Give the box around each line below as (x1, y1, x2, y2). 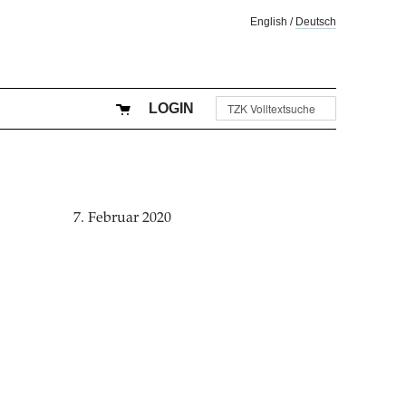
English (250, 15, 287, 28)
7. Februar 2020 (73, 210, 172, 226)
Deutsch (295, 15, 336, 28)
